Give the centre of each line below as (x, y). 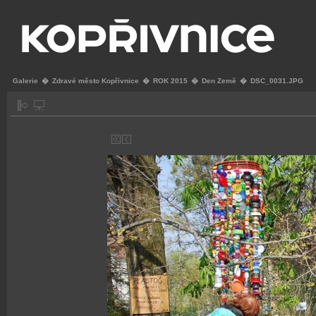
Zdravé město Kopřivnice (96, 81)
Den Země (219, 81)
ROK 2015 (170, 81)
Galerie (25, 81)
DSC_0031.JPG (277, 81)
